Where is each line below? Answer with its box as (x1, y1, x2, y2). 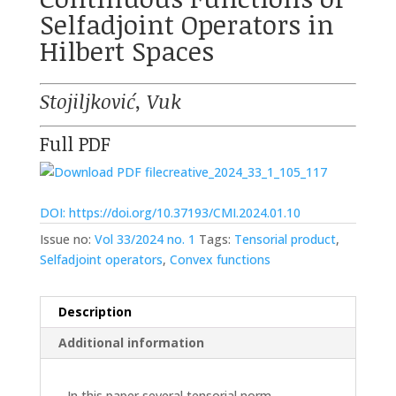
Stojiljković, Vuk (39, 87, 187, 114)
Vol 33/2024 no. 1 (94, 230, 195, 247)
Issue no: (39, 230, 95, 247)
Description (57, 302, 132, 320)
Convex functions (169, 250, 270, 268)
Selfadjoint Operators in (39, 5, 334, 42)
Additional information (57, 333, 204, 351)
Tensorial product (233, 230, 336, 247)
